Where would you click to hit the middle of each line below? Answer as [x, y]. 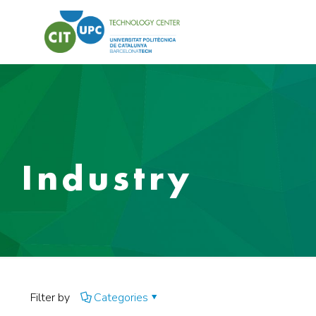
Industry [107, 177]
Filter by [50, 298]
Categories [121, 298]
